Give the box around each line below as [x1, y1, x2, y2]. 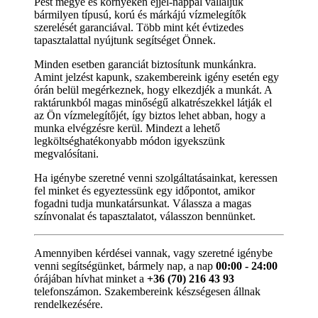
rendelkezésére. [34, 297, 103, 310]
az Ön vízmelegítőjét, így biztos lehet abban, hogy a [34, 109, 265, 121]
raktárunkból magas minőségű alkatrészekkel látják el [34, 96, 272, 109]
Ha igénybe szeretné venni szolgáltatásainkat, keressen [34, 171, 278, 184]
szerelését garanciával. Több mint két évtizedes [34, 21, 243, 33]
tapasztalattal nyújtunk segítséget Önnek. [34, 33, 216, 46]
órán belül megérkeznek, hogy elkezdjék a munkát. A [34, 83, 272, 96]
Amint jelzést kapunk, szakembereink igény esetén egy [34, 70, 279, 83]
